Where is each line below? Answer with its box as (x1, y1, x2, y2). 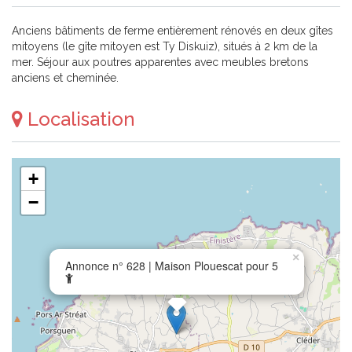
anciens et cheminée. (12, 71, 119, 84)
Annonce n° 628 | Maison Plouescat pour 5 (65, 258, 278, 273)
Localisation (23, 108, 135, 130)
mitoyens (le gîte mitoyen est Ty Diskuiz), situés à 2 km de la (12, 40, 317, 53)
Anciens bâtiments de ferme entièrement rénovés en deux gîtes (12, 24, 333, 37)
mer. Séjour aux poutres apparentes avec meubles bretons (12, 56, 309, 68)
